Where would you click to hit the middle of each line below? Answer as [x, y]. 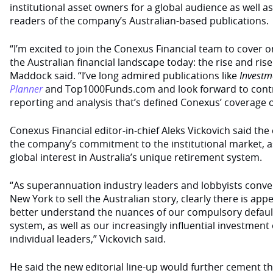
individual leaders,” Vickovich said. [88, 239]
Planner [26, 89]
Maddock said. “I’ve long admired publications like [125, 76]
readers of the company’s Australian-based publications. [139, 21]
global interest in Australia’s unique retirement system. [136, 157]
